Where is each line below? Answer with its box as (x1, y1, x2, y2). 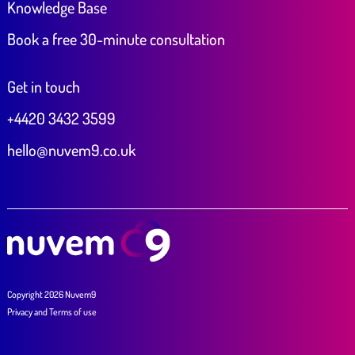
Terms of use (48, 305, 97, 318)
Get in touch (6, 76, 80, 97)
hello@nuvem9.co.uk (6, 139, 136, 161)
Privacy (6, 305, 32, 318)
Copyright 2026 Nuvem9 (6, 288, 96, 300)
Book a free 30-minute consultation (6, 29, 225, 50)
